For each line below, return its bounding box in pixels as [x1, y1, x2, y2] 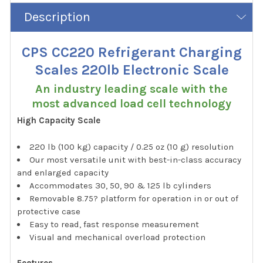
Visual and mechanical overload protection [29, 231, 206, 242]
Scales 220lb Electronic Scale [34, 62, 229, 79]
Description [23, 9, 90, 25]
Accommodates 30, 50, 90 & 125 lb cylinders [29, 180, 212, 191]
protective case [17, 205, 81, 217]
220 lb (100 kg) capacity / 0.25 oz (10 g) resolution [29, 141, 234, 152]
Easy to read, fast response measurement [29, 218, 200, 230]
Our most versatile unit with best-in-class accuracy [29, 154, 242, 165]
